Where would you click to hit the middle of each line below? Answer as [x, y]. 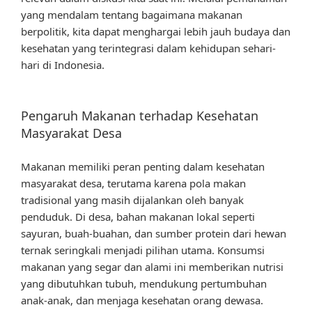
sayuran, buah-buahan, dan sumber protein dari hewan [154, 233]
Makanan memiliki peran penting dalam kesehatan [143, 166]
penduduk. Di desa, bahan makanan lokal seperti [138, 216]
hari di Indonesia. [63, 64]
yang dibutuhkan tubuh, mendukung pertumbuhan [144, 283]
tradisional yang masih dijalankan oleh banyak [132, 200]
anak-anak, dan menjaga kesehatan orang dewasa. [142, 300]
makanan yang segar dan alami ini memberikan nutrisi [152, 266]
